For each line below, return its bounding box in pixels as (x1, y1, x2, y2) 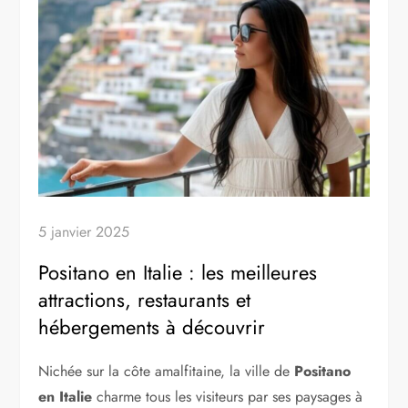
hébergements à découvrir (38, 311, 266, 342)
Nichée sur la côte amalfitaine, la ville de (38, 360, 295, 382)
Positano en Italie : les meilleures (38, 257, 318, 287)
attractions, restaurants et (38, 284, 251, 314)
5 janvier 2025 (38, 220, 130, 242)
